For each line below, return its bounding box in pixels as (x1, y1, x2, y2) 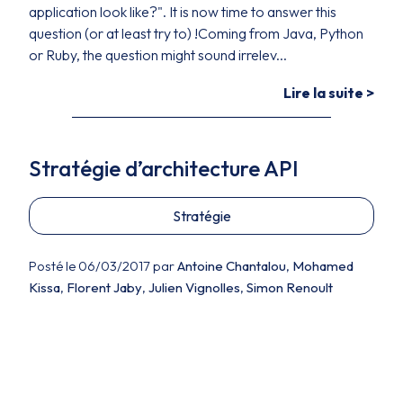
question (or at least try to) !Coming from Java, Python (29, 24, 363, 42)
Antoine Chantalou (177, 257, 286, 274)
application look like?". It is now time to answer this (29, 3, 336, 21)
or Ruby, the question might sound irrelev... (29, 46, 287, 64)
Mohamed (292, 257, 354, 274)
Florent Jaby (67, 279, 142, 296)
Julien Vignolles (148, 279, 240, 296)
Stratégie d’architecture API (29, 155, 299, 182)
